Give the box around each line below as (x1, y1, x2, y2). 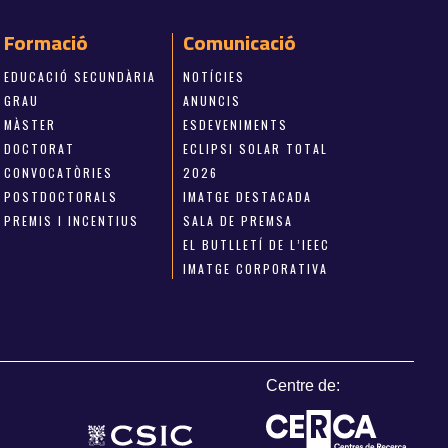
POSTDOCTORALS (4, 188, 119, 206)
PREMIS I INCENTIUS (4, 212, 140, 230)
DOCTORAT (4, 140, 76, 158)
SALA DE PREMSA (182, 212, 293, 230)
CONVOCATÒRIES (4, 164, 114, 182)
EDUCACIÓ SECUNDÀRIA (4, 68, 157, 86)
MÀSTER (4, 116, 57, 134)
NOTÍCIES (182, 68, 245, 86)
